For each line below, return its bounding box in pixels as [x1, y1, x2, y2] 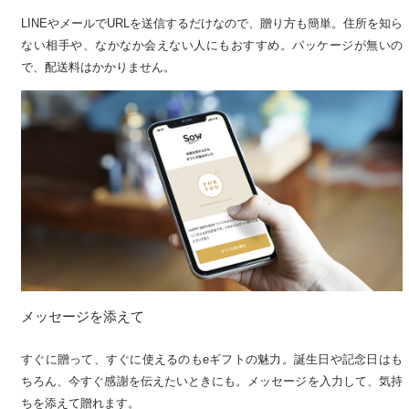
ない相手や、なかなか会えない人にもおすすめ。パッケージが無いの [21, 37, 403, 52]
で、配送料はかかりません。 [21, 59, 175, 74]
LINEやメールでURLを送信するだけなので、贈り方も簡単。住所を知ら [21, 16, 403, 30]
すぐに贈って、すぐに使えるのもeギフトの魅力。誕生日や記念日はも [21, 351, 403, 366]
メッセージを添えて [21, 308, 144, 324]
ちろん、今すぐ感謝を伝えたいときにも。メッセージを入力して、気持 [21, 373, 403, 388]
